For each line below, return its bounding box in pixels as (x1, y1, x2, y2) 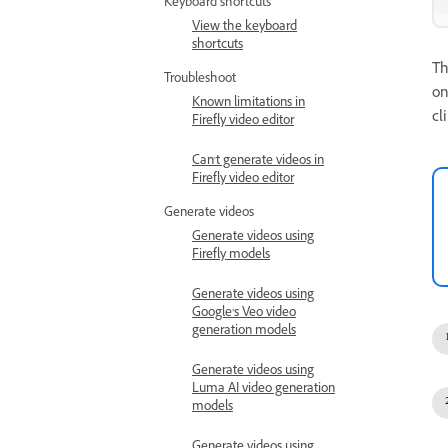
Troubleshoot (164, 70, 236, 90)
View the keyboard (192, 18, 297, 38)
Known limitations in (192, 94, 305, 114)
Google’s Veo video (192, 304, 296, 324)
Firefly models (192, 246, 270, 266)
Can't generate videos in (192, 152, 324, 172)
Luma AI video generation (192, 380, 335, 400)
